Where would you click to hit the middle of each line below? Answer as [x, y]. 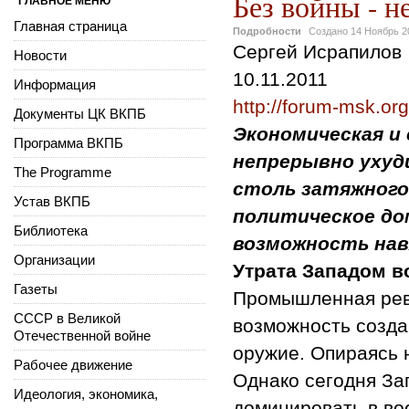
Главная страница [70, 26]
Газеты [36, 288]
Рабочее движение [73, 364]
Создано [330, 31]
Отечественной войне [82, 335]
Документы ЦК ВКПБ [80, 113]
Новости [40, 55]
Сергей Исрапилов [317, 51]
